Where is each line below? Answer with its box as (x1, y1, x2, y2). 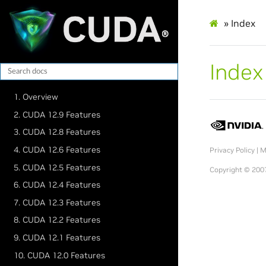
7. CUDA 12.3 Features (14, 197, 101, 208)
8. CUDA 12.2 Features (14, 214, 101, 226)
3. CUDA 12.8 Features (14, 126, 101, 138)
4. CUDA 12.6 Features (14, 144, 101, 155)
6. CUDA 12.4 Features (14, 179, 101, 191)
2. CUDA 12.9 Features (14, 109, 101, 120)
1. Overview (14, 91, 59, 103)
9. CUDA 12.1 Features (14, 232, 101, 243)
